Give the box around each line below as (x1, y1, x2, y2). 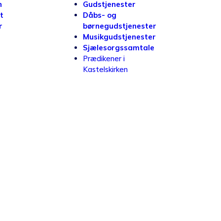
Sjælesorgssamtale (83, 43, 154, 52)
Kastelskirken (83, 65, 128, 74)
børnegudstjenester (83, 21, 156, 31)
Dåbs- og (83, 10, 116, 20)
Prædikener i (83, 54, 125, 63)
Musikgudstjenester (83, 32, 156, 41)
